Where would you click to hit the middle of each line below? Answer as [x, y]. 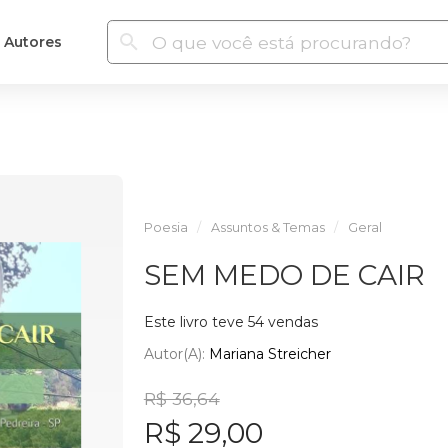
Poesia [165, 227]
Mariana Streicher [269, 353]
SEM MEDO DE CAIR [284, 275]
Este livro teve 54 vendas [230, 322]
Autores [32, 41]
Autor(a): [176, 353]
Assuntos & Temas [267, 227]
